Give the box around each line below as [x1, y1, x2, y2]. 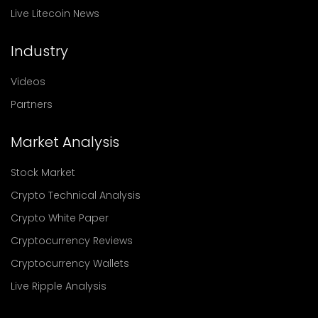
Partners [11, 97, 53, 111]
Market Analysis [11, 131, 119, 152]
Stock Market [11, 165, 75, 180]
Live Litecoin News [11, 6, 99, 21]
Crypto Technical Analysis [11, 187, 141, 202]
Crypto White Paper [11, 210, 109, 225]
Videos [11, 74, 45, 89]
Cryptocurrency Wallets [11, 256, 129, 270]
